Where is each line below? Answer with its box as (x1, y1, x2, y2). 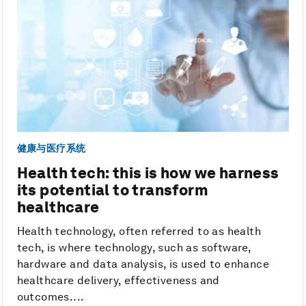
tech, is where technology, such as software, (16, 241, 251, 255)
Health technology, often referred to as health (16, 225, 262, 238)
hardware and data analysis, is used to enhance (16, 258, 270, 271)
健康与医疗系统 (16, 142, 86, 154)
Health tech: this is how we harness (16, 164, 279, 182)
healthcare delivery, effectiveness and (16, 274, 220, 288)
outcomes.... (16, 290, 85, 304)
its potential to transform (16, 181, 209, 199)
